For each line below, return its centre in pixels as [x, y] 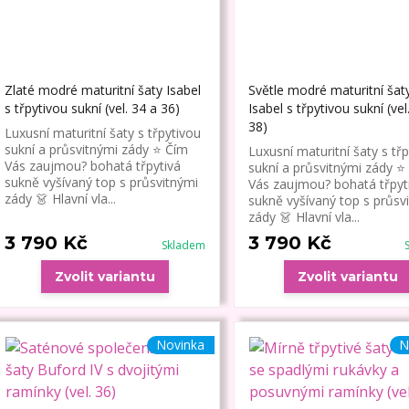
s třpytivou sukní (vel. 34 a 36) [92, 109]
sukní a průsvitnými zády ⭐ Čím [96, 150]
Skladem [183, 246]
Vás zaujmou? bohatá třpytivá [92, 166]
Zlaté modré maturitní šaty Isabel [102, 90]
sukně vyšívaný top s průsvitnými [101, 183]
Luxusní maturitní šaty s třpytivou [102, 133]
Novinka [180, 345]
